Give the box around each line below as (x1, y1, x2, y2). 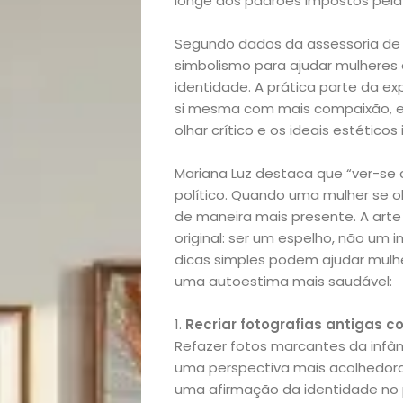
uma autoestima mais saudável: (174, 272, 392, 291)
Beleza (176, 329, 261, 373)
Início (176, 236, 250, 280)
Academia (176, 282, 301, 327)
